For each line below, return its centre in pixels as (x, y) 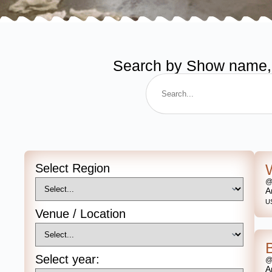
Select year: (67, 260)
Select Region (73, 168)
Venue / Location (80, 214)
